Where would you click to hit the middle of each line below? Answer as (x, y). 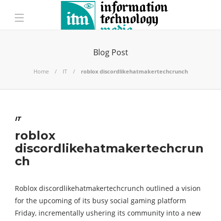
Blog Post (110, 52)
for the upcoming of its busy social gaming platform (100, 201)
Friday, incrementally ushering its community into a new (108, 213)
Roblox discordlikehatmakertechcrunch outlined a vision (108, 188)
